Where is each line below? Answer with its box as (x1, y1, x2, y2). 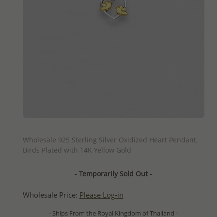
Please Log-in (79, 189, 124, 200)
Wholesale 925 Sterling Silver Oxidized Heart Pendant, (22, 135, 198, 144)
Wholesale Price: (22, 189, 79, 200)
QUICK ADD (97, 122, 130, 131)
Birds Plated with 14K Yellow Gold (22, 145, 131, 155)
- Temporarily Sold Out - (75, 169, 152, 178)
